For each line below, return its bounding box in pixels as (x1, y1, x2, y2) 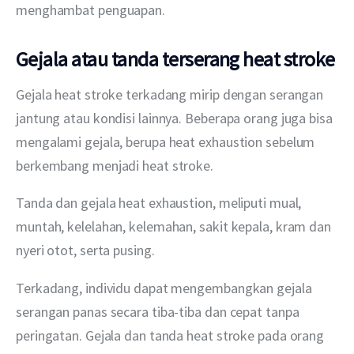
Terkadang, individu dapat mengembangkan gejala (16, 278, 315, 297)
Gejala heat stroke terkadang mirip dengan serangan (16, 85, 327, 104)
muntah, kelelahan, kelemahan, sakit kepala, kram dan (16, 217, 334, 236)
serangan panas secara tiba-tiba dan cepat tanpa (16, 302, 303, 321)
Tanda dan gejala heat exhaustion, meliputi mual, (16, 194, 305, 213)
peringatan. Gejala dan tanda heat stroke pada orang (16, 326, 327, 345)
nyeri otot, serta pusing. (16, 241, 155, 260)
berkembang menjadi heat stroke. (16, 156, 213, 175)
